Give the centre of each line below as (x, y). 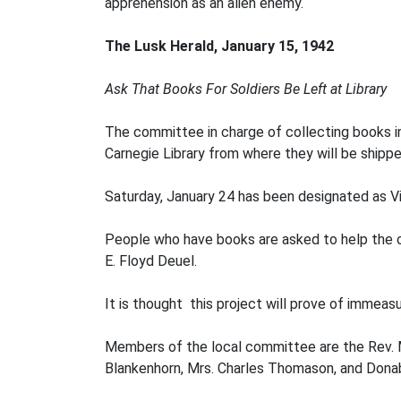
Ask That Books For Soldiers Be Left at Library (246, 89)
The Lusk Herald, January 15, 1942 (219, 46)
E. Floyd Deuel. (151, 261)
